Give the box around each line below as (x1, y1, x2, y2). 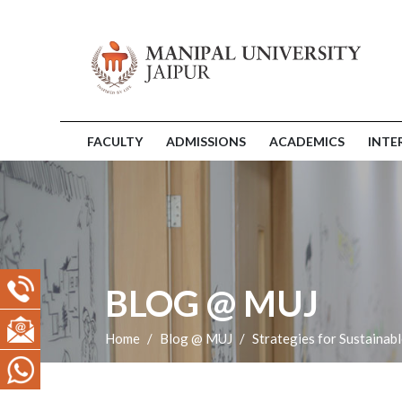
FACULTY (87, 133, 143, 149)
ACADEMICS (269, 133, 345, 149)
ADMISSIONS (166, 133, 246, 149)
